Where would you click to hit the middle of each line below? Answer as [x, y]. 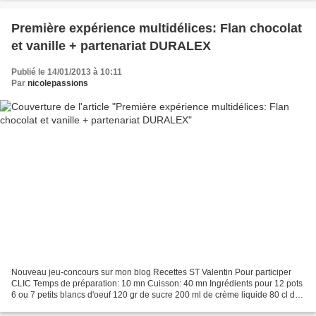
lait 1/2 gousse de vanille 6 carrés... [79, 306]
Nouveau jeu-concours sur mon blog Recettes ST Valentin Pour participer [151, 272]
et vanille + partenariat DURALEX [111, 46]
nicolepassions [58, 84]
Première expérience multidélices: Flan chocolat [157, 29]
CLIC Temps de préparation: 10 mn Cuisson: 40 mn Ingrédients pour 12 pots [157, 283]
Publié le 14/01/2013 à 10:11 [67, 72]
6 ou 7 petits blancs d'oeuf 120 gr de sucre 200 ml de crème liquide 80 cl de [156, 294]
